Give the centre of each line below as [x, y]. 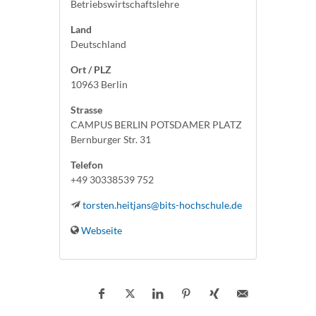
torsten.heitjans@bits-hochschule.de [162, 205]
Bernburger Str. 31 [111, 139]
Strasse [86, 110]
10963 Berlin [99, 84]
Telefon [87, 165]
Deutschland [98, 44]
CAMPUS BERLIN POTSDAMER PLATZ [156, 124]
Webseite [102, 230]
